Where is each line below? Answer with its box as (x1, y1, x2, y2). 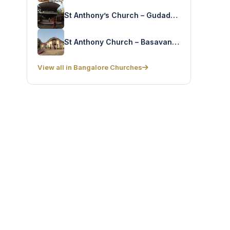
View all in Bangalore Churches (37, 63, 142, 71)
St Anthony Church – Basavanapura (172, 37, 179, 46)
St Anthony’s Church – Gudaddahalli (170, 10, 178, 20)
